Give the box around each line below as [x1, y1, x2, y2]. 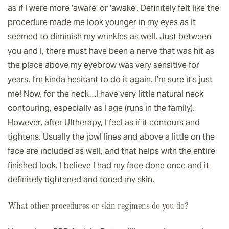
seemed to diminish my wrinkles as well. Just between [8, 31, 211, 42]
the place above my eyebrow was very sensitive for [8, 60, 199, 71]
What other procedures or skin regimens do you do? [8, 202, 189, 211]
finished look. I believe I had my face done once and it [8, 160, 209, 171]
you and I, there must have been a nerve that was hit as [8, 45, 214, 57]
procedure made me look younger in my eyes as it [8, 17, 196, 28]
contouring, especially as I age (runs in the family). [8, 103, 195, 114]
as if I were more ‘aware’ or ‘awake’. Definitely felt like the [8, 3, 219, 14]
